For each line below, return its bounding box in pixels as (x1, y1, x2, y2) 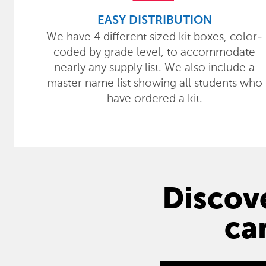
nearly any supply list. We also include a (54, 61, 255, 74)
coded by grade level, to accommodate (53, 45, 255, 59)
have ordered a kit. (106, 91, 202, 105)
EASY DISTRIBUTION (97, 15, 212, 27)
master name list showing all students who (46, 76, 262, 90)
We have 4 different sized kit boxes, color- (46, 30, 262, 43)
